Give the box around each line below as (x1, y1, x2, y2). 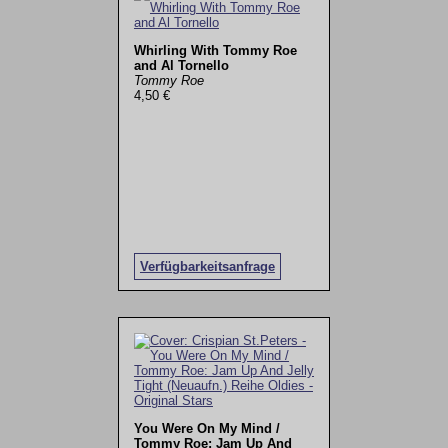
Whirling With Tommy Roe (133, 43, 297, 59)
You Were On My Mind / (133, 420, 280, 436)
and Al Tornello (133, 58, 229, 74)
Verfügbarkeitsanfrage (139, 259, 275, 275)
